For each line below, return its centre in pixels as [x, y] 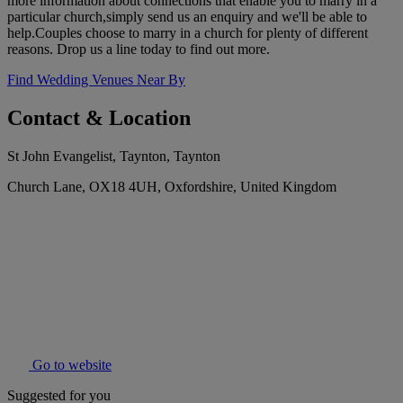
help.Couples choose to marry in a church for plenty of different [188, 33]
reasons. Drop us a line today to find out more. [139, 49]
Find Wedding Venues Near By [96, 80]
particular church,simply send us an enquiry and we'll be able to [187, 17]
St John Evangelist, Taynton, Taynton [114, 157]
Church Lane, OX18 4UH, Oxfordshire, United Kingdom [172, 187]
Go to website [70, 365]
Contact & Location [99, 118]
